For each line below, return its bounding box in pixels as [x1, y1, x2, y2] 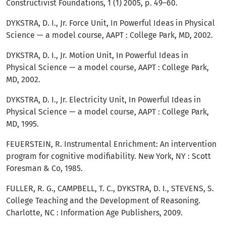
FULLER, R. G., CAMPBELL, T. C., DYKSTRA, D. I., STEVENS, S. [6, 184, 214, 194]
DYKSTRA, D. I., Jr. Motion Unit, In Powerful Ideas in [6, 50, 188, 61]
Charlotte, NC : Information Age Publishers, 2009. [6, 208, 183, 218]
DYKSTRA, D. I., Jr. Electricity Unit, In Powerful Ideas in [6, 95, 201, 105]
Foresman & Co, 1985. [6, 163, 83, 174]
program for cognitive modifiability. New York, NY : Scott [6, 151, 211, 161]
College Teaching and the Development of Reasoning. [6, 196, 200, 206]
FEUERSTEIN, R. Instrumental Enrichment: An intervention [6, 139, 216, 149]
